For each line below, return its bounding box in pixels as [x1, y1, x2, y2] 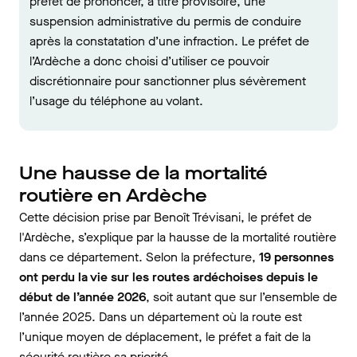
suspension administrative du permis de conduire [29, 13, 301, 29]
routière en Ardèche [19, 183, 207, 208]
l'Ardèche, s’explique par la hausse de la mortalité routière [19, 229, 336, 245]
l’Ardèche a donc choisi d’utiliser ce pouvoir [29, 53, 269, 69]
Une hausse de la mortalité [19, 161, 268, 186]
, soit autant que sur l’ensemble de [146, 288, 337, 305]
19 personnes [259, 249, 334, 265]
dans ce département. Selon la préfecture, [19, 249, 259, 265]
